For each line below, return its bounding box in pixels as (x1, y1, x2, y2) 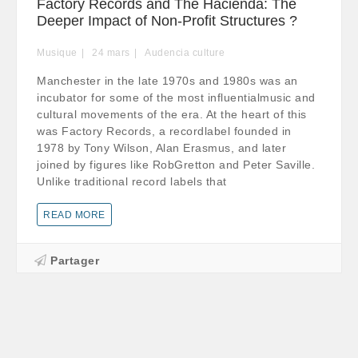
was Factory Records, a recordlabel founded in (37, 125, 292, 137)
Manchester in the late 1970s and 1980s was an (37, 74, 298, 87)
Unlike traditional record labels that (37, 175, 227, 188)
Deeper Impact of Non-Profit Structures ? (37, 13, 297, 29)
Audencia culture (145, 47, 225, 58)
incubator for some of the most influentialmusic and (37, 91, 316, 104)
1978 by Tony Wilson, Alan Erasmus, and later (37, 141, 286, 154)
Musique (37, 47, 78, 58)
